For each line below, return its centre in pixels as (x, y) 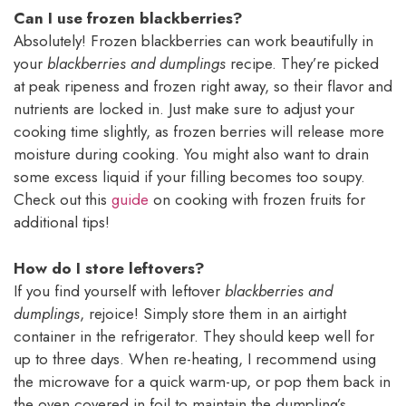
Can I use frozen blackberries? (128, 19)
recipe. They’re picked (302, 64)
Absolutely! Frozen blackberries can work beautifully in (193, 41)
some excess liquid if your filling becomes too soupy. (189, 177)
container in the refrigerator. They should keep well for (194, 336)
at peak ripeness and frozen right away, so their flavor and (203, 87)
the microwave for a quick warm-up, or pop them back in (202, 381)
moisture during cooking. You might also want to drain (191, 155)
